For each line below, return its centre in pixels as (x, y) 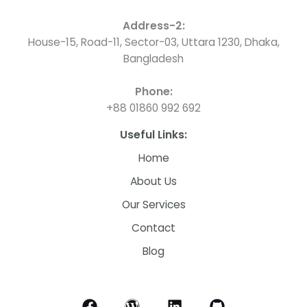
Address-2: (153, 26)
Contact (153, 228)
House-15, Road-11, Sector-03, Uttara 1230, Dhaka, (153, 42)
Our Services (153, 205)
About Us (153, 182)
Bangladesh (153, 59)
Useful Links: (153, 135)
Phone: (153, 92)
